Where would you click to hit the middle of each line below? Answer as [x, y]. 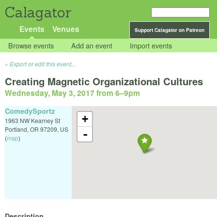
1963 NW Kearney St [32, 120]
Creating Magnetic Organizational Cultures [104, 81]
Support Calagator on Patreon [170, 30]
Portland [16, 129]
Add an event [92, 46]
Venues [66, 29]
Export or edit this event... [43, 64]
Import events [151, 46]
